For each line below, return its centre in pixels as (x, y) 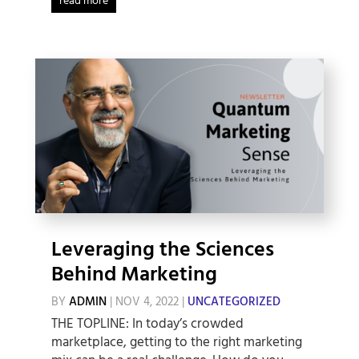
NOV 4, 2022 (147, 303)
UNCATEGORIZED (234, 303)
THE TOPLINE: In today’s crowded (147, 325)
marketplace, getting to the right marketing (176, 343)
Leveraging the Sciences (162, 251)
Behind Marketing (134, 276)
